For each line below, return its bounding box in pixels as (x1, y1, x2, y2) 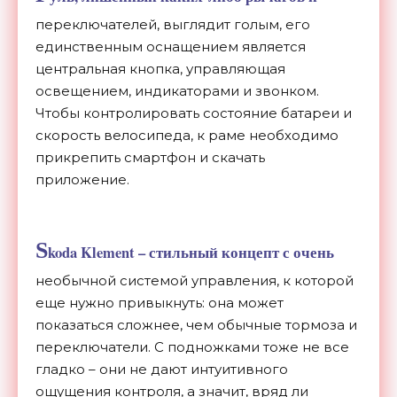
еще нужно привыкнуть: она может (35, 293, 284, 311)
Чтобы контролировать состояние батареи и (35, 104, 352, 121)
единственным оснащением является (35, 37, 306, 55)
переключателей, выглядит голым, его (35, 15, 310, 33)
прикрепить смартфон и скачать (35, 148, 265, 166)
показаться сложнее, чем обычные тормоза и (35, 315, 357, 333)
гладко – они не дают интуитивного (35, 360, 288, 378)
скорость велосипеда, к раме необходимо (35, 126, 339, 144)
